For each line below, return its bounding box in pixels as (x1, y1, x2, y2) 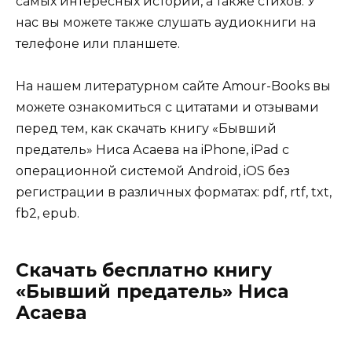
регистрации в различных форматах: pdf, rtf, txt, (16, 185, 332, 200)
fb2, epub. (16, 206, 79, 222)
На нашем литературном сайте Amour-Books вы (16, 79, 331, 94)
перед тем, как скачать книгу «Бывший (16, 121, 277, 137)
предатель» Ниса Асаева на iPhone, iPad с (16, 142, 289, 158)
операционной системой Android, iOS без (16, 163, 290, 179)
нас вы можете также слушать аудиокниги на (16, 14, 316, 30)
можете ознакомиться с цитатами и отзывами (16, 100, 319, 115)
